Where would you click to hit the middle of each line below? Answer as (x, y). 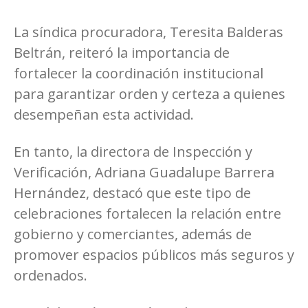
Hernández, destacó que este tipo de (132, 192)
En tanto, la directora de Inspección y (133, 151)
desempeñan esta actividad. (104, 114)
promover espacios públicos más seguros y (154, 254)
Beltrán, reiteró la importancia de (122, 52)
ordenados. (51, 275)
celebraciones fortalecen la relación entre (147, 213)
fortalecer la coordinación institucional (139, 73)
